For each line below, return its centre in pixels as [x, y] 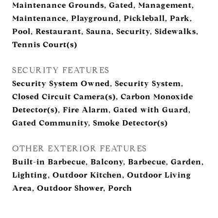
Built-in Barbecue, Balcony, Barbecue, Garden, [108, 162]
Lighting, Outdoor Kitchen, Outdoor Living [102, 175]
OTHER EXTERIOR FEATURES [80, 149]
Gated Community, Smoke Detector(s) [90, 123]
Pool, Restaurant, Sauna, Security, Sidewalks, [105, 31]
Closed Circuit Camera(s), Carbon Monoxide [103, 97]
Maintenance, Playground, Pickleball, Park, [102, 18]
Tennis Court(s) [45, 45]
